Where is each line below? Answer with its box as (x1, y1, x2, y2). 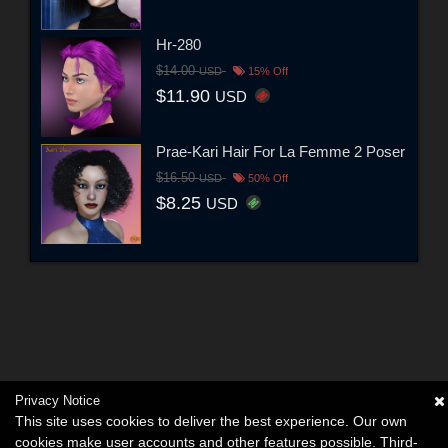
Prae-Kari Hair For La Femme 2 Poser (156, 143, 405, 161)
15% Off (245, 65, 288, 78)
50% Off (245, 172, 288, 185)
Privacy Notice (15, 393, 100, 408)
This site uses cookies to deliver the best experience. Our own (15, 413, 407, 429)
